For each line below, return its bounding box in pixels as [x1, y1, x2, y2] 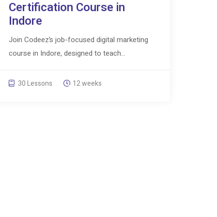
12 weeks [72, 78, 102, 89]
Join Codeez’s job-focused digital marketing [8, 34, 148, 46]
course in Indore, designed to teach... [8, 48, 125, 59]
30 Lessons [16, 78, 52, 89]
